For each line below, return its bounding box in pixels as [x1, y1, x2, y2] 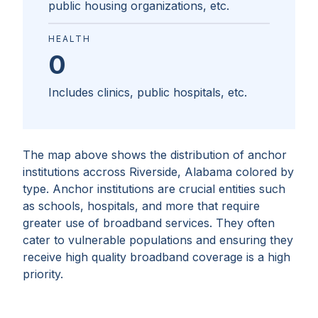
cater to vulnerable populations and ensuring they [23, 233, 293, 248]
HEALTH [48, 33, 91, 45]
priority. [23, 267, 63, 282]
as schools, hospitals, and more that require [23, 199, 260, 214]
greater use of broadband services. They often [23, 216, 275, 231]
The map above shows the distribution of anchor [23, 148, 287, 163]
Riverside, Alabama [129, 165, 232, 180]
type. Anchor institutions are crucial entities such [23, 182, 285, 197]
